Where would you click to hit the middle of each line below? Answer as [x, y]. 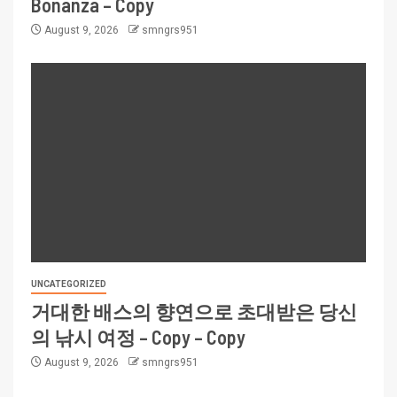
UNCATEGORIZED [69, 284]
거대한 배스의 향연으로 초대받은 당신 [194, 311]
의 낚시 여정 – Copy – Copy [138, 337]
